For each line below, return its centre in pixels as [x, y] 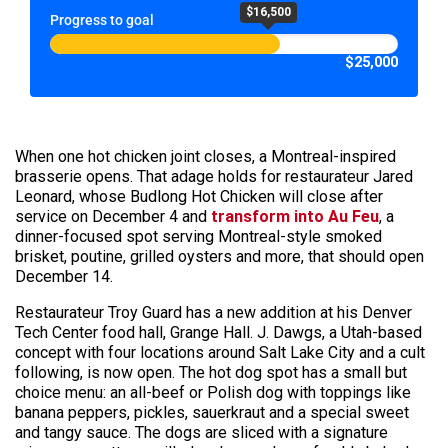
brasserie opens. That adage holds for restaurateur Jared [214, 176]
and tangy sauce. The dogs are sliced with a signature [201, 432]
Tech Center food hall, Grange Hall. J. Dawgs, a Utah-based [218, 332]
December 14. [64, 276]
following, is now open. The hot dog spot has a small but [211, 372]
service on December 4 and [113, 216]
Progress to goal [102, 20]
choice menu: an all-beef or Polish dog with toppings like [213, 392]
